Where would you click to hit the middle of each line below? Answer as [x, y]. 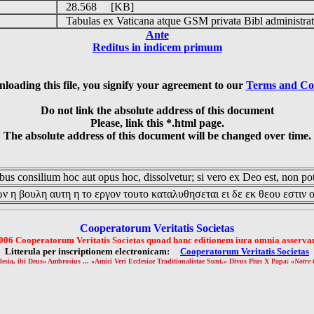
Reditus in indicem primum [157, 47]
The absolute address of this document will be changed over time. [157, 136]
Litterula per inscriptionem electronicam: [93, 251]
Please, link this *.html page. [157, 123]
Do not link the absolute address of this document [157, 110]
